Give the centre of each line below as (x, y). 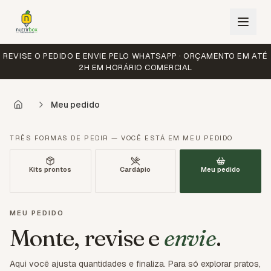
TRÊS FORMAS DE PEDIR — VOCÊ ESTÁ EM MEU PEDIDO (121, 138)
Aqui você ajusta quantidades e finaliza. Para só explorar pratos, (135, 264)
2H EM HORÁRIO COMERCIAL (135, 67)
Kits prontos (51, 169)
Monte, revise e (87, 238)
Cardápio (135, 169)
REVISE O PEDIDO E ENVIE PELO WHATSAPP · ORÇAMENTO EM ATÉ (135, 56)
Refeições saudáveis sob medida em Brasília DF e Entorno (138, 256)
